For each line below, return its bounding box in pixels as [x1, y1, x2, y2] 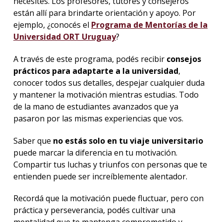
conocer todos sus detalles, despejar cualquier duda [13, 77, 205, 88]
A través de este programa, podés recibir [13, 53, 166, 64]
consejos [166, 53, 201, 64]
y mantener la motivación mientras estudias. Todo [13, 89, 199, 100]
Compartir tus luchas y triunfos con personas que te [13, 159, 207, 170]
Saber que [13, 135, 53, 146]
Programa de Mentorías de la [91, 19, 208, 30]
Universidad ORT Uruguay [13, 31, 116, 42]
